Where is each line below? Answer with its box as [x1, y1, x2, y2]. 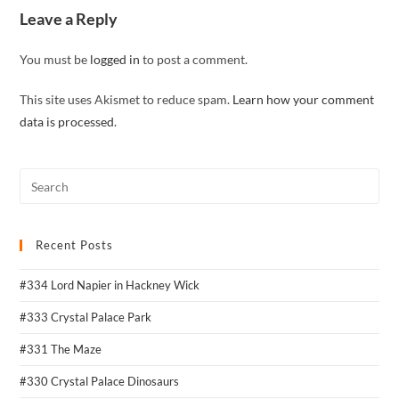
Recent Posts [36, 238, 114, 252]
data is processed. [20, 114, 118, 129]
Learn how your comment [232, 92, 375, 107]
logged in [90, 52, 141, 67]
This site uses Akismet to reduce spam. [20, 92, 233, 107]
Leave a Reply [20, 9, 118, 28]
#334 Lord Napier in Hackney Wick [20, 278, 200, 292]
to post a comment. [140, 52, 248, 67]
